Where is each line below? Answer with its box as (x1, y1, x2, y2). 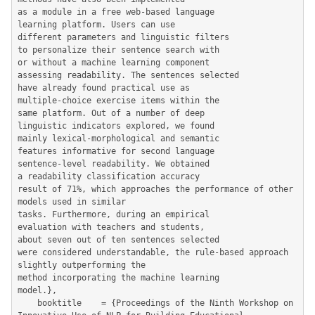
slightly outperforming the (18, 260, 146, 270)
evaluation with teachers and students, (18, 222, 205, 232)
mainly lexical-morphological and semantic (18, 134, 219, 143)
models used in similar (18, 197, 126, 207)
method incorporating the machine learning (18, 273, 219, 283)
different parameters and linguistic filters (18, 32, 229, 42)
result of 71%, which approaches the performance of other (18, 184, 293, 194)
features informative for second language (18, 146, 214, 156)
